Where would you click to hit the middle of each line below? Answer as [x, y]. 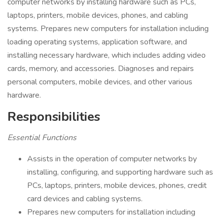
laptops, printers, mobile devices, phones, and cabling [98, 15]
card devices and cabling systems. [85, 199]
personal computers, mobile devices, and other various [100, 82]
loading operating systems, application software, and [97, 42]
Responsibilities [54, 117]
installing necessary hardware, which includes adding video [107, 55]
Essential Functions [42, 138]
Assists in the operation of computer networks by [112, 159]
